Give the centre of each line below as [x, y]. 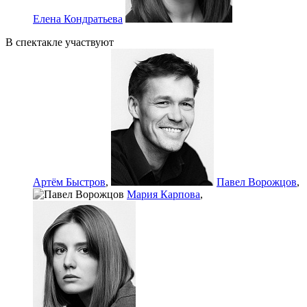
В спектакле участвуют [60, 42]
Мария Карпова [163, 195]
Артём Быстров [69, 182]
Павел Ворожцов [257, 182]
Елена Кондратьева [78, 19]
